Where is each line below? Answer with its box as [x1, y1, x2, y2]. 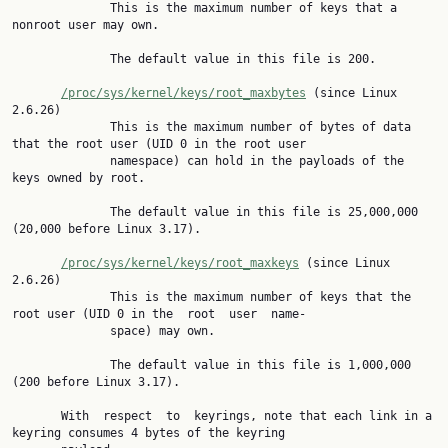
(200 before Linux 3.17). [12, 375, 180, 389]
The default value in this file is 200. [12, 52, 110, 66]
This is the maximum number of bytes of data [12, 120, 110, 134]
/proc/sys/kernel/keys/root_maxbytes [61, 86, 306, 100]
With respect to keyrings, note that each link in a [12, 409, 61, 423]
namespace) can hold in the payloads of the [12, 154, 110, 168]
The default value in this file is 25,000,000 [12, 205, 110, 219]
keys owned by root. [12, 171, 145, 185]
